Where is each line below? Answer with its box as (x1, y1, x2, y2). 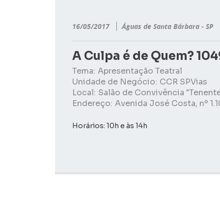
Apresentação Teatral (98, 66, 182, 76)
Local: (72, 87, 96, 98)
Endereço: (72, 98, 112, 109)
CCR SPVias (160, 77, 207, 87)
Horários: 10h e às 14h (72, 121, 147, 130)
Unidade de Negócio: (72, 77, 157, 87)
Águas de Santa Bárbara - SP (122, 22, 213, 31)
